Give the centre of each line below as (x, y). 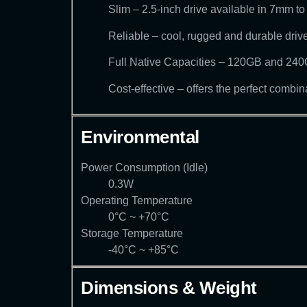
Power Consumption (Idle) (144, 167)
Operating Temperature (137, 200)
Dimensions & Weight (169, 288)
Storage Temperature (132, 233)
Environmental (140, 137)
